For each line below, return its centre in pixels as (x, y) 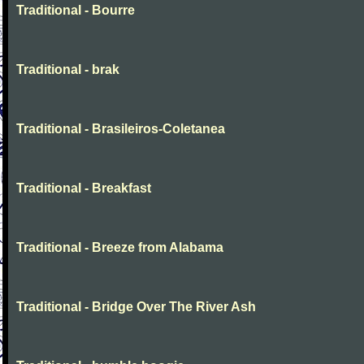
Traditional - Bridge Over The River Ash (136, 307)
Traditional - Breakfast (84, 188)
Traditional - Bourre (76, 10)
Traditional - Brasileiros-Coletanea (121, 129)
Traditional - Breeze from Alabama (120, 247)
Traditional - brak (68, 69)
